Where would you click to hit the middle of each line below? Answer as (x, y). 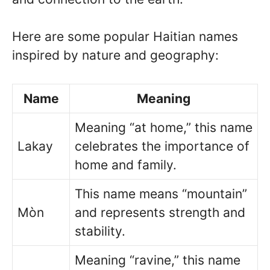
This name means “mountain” (161, 193)
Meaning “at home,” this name (164, 127)
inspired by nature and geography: (115, 55)
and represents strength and (160, 212)
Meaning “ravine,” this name (158, 260)
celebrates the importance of (162, 146)
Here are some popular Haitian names (125, 37)
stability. (100, 231)
